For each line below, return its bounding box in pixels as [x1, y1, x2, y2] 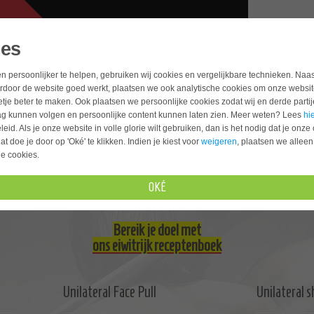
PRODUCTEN [103, 41, 156, 55]
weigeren [201, 136, 237, 146]
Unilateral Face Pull [63, 283, 156, 300]
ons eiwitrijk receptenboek [93, 237, 221, 254]
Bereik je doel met [113, 221, 201, 238]
